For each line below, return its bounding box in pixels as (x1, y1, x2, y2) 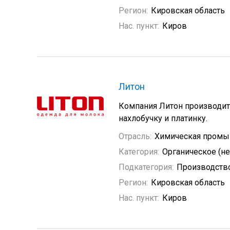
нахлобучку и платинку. (119, 113, 207, 123)
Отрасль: (119, 131, 151, 141)
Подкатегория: (119, 162, 174, 172)
